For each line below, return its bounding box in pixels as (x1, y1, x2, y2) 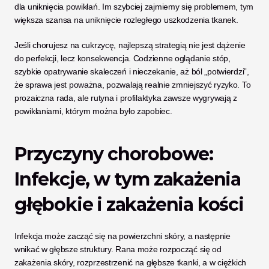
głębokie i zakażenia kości (14, 193, 244, 216)
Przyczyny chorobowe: (14, 143, 213, 165)
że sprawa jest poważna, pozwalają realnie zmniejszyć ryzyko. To (14, 80, 251, 89)
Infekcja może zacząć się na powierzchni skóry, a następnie (14, 231, 231, 241)
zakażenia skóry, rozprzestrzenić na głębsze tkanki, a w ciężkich (14, 258, 247, 267)
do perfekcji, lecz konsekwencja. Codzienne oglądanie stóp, (14, 53, 231, 63)
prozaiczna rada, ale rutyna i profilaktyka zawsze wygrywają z (14, 93, 237, 103)
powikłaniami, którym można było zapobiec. (14, 106, 172, 116)
